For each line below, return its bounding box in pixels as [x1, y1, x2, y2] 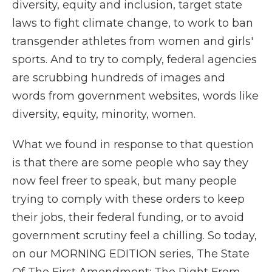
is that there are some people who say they [12, 156, 248, 169]
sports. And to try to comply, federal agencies [12, 53, 257, 66]
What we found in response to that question [12, 138, 254, 151]
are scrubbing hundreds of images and [12, 71, 225, 84]
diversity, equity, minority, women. [12, 107, 195, 121]
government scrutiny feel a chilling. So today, [12, 229, 257, 242]
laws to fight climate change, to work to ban [12, 16, 253, 30]
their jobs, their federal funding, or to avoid [12, 211, 244, 224]
